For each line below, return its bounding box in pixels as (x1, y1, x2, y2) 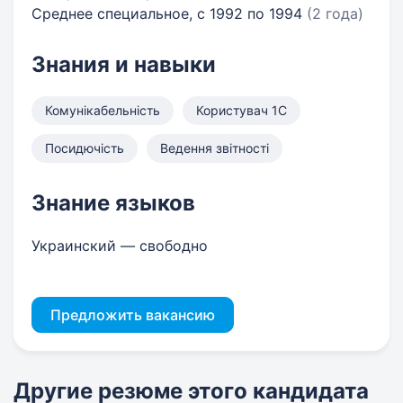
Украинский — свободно (31, 237, 208, 255)
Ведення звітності (160, 140, 269, 156)
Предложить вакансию (50, 306, 215, 324)
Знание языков (31, 190, 195, 216)
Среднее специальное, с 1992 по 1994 (31, 4, 307, 22)
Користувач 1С (196, 103, 287, 118)
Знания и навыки (31, 51, 216, 77)
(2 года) (307, 4, 363, 22)
